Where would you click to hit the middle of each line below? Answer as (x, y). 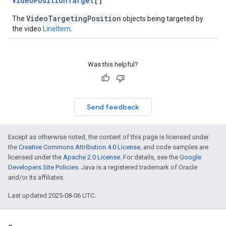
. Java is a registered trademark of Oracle (138, 167)
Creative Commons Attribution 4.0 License (79, 147)
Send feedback (113, 107)
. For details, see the (150, 157)
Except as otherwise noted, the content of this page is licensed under (108, 137)
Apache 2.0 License (92, 157)
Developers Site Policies (43, 167)
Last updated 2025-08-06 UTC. (52, 195)
